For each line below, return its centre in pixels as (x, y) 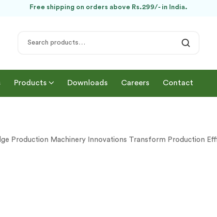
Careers (135, 83)
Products (30, 83)
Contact (178, 83)
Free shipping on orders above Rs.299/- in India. (108, 7)
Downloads (87, 83)
